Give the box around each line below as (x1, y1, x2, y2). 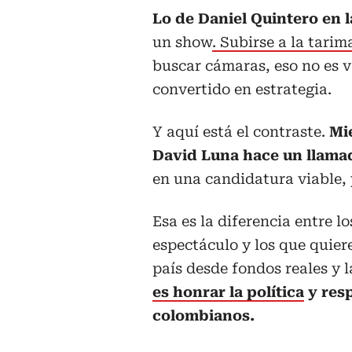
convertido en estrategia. (152, 81, 332, 98)
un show (152, 34, 212, 51)
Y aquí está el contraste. (152, 123, 329, 141)
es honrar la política (152, 284, 304, 301)
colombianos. (152, 307, 255, 324)
